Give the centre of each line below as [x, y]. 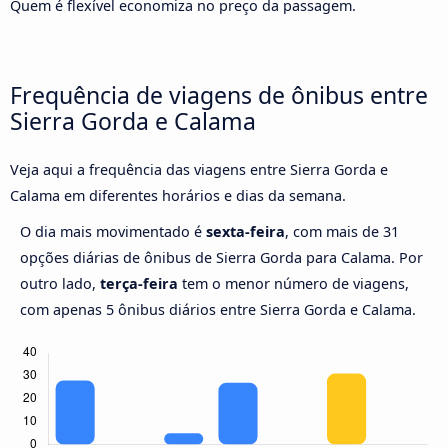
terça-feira [139, 284]
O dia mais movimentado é [113, 232]
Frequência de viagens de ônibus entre [219, 94]
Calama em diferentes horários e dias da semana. [178, 196]
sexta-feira [245, 232]
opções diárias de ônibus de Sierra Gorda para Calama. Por [221, 258]
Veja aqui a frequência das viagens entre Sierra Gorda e [199, 170]
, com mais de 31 [342, 232]
